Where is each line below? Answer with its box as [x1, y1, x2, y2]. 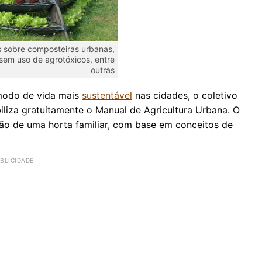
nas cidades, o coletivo [132, 89, 237, 101]
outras [91, 64, 115, 75]
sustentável [82, 89, 132, 101]
